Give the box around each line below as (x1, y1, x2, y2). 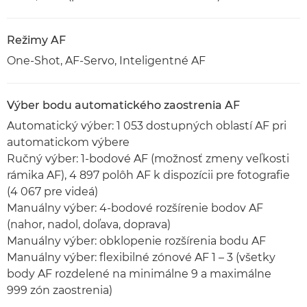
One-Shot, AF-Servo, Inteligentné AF (7, 54, 206, 67)
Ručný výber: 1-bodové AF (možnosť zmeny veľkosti (7, 152, 289, 165)
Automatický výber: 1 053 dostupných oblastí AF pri (7, 119, 286, 132)
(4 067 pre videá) (7, 185, 98, 198)
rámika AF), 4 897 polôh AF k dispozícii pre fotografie (7, 169, 290, 182)
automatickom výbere (7, 136, 130, 149)
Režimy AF (7, 34, 66, 47)
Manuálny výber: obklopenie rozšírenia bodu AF (7, 234, 266, 247)
